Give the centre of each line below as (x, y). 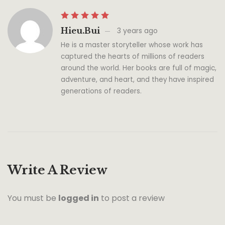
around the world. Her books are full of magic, (139, 68)
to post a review (132, 198)
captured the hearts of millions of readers (133, 57)
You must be (33, 198)
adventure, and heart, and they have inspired (137, 80)
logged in (79, 198)
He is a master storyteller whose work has (132, 45)
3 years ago (137, 31)
